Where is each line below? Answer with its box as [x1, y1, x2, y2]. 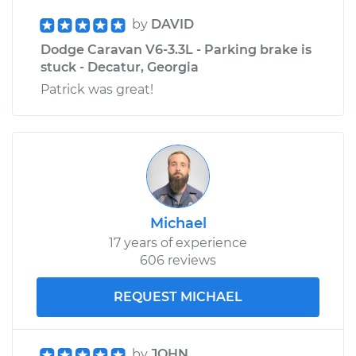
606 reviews [140, 252, 216, 268]
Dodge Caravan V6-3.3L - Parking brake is [41, 41, 311, 57]
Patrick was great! [41, 81, 153, 97]
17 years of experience [109, 234, 247, 250]
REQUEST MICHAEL [114, 288, 242, 304]
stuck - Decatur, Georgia [41, 59, 199, 75]
